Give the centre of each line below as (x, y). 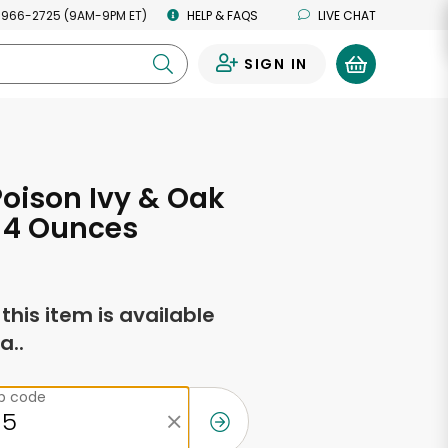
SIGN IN (275, 64)
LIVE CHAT (347, 15)
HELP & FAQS (222, 15)
